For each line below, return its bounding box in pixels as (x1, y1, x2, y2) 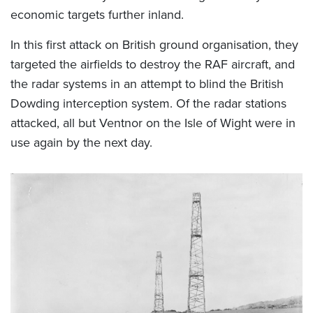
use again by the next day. (10, 133, 152, 152)
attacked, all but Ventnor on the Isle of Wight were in (10, 114, 296, 133)
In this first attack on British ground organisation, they (10, 36, 298, 54)
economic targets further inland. (10, 6, 184, 24)
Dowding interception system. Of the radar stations (10, 94, 286, 113)
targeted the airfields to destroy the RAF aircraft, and (10, 55, 295, 74)
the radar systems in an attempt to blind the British (10, 75, 284, 94)
